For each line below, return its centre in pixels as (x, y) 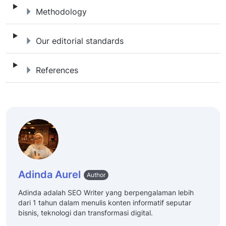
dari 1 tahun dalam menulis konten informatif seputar (105, 202)
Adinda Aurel (49, 174)
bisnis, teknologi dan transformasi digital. (86, 212)
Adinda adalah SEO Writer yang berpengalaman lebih (106, 192)
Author (96, 175)
